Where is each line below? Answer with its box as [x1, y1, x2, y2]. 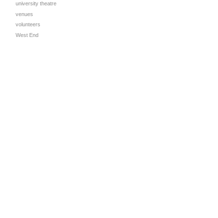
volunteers [16, 21, 40, 28]
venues [16, 11, 33, 17]
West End [16, 32, 38, 38]
